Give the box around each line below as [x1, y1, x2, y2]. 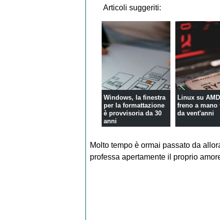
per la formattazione [104, 102, 165, 110]
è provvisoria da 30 [104, 110, 162, 117]
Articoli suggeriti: [103, 3, 161, 12]
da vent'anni [177, 110, 215, 117]
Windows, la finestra [104, 94, 166, 102]
